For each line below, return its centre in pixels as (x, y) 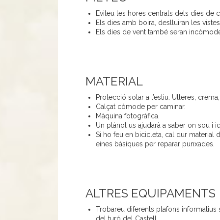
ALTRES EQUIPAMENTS (150, 193)
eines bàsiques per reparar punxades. (156, 144)
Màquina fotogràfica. (127, 116)
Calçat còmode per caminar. (140, 107)
